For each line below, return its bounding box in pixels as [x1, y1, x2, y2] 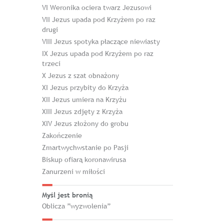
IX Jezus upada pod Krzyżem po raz [41, 49, 153, 58]
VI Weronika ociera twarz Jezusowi [41, 3, 151, 12]
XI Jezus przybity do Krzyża [41, 83, 128, 92]
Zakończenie [41, 131, 82, 140]
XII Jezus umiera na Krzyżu [41, 95, 126, 104]
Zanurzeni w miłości [41, 167, 105, 176]
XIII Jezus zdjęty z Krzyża [41, 107, 122, 116]
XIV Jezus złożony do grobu [41, 119, 128, 128]
